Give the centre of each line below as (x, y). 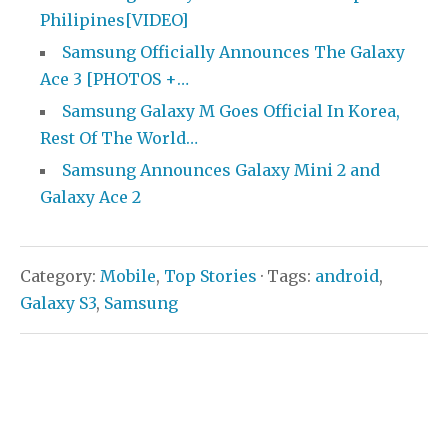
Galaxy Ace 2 (90, 197)
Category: (60, 276)
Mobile (128, 276)
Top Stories (210, 276)
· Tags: (286, 276)
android (347, 276)
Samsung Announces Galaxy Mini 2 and (221, 170)
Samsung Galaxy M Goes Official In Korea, (231, 111)
